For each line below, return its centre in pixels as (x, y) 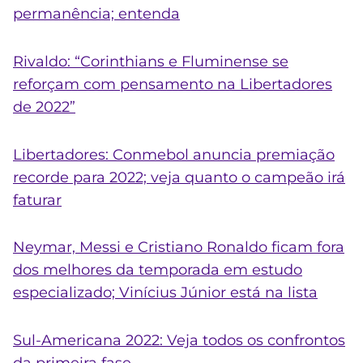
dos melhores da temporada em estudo (158, 270)
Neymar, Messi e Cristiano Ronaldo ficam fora (179, 248)
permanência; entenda (96, 14)
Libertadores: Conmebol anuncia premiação (174, 154)
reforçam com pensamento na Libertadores (173, 84)
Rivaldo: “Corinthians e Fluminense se (151, 61)
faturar (37, 200)
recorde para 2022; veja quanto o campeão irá (179, 177)
